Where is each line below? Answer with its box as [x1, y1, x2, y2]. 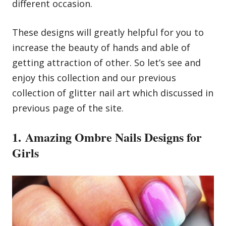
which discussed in [130, 87, 213, 99]
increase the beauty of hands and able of [12, 41, 190, 54]
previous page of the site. [12, 102, 124, 115]
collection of [12, 87, 69, 99]
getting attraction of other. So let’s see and [12, 56, 201, 69]
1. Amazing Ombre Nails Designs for [12, 128, 202, 146]
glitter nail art [69, 87, 130, 99]
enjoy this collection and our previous [12, 72, 176, 84]
